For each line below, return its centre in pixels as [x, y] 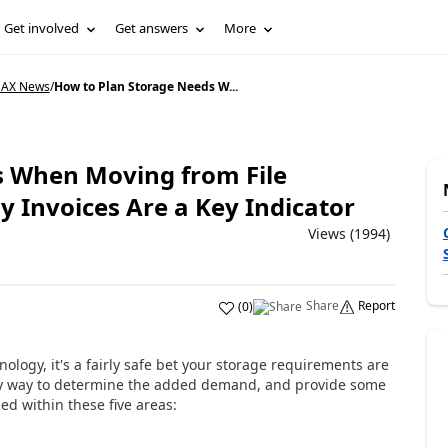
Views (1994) [348, 233]
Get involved [42, 28]
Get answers [152, 28]
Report [376, 305]
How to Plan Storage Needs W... [145, 86]
